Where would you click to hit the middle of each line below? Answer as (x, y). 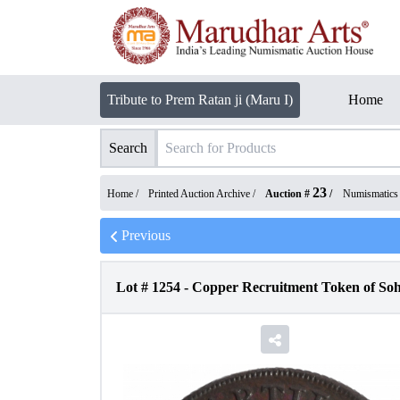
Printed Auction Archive (199, 194)
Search (128, 148)
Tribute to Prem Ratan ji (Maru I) (200, 100)
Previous (146, 235)
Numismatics (371, 194)
